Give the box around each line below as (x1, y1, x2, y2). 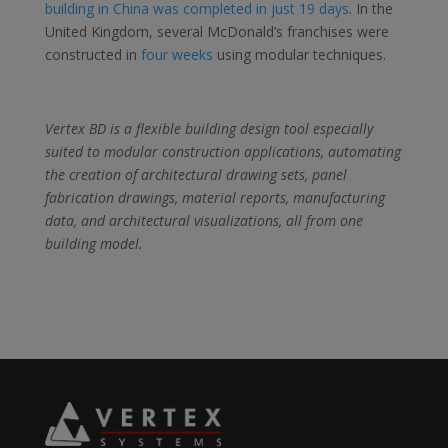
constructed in (44, 44, 141, 64)
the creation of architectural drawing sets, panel (44, 164, 347, 184)
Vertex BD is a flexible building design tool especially (44, 118, 373, 138)
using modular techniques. (212, 44, 386, 64)
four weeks (140, 44, 213, 64)
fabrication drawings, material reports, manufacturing (44, 187, 385, 207)
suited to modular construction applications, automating (44, 141, 401, 161)
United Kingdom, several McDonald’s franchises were (44, 21, 389, 41)
